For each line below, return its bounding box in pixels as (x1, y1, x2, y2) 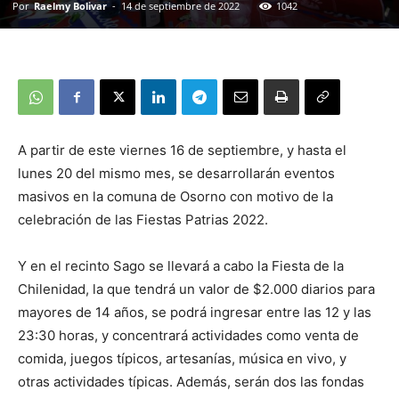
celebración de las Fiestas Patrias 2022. (18, 211, 268, 229)
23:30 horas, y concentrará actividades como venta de (18, 327, 359, 345)
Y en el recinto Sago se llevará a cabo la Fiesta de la (18, 257, 344, 275)
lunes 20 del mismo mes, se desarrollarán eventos (18, 165, 335, 183)
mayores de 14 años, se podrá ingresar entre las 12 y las (18, 304, 371, 322)
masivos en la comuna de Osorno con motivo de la (18, 188, 333, 206)
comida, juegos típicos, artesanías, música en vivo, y (18, 350, 346, 368)
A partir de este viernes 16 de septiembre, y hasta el (18, 142, 346, 159)
